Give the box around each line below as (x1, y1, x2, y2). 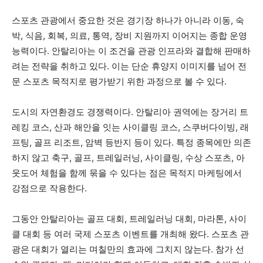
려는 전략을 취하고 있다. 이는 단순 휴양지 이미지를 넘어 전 (12, 60, 247, 72)
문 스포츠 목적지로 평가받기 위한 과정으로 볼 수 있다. (12, 76, 227, 87)
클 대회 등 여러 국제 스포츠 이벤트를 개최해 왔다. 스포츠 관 (12, 228, 249, 240)
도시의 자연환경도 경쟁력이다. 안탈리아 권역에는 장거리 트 (12, 106, 248, 118)
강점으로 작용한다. (12, 183, 87, 194)
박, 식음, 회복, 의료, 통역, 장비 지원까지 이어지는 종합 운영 (12, 30, 247, 42)
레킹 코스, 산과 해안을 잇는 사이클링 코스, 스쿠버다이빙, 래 (12, 122, 249, 133)
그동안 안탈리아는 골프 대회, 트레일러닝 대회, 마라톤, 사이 (12, 213, 247, 225)
